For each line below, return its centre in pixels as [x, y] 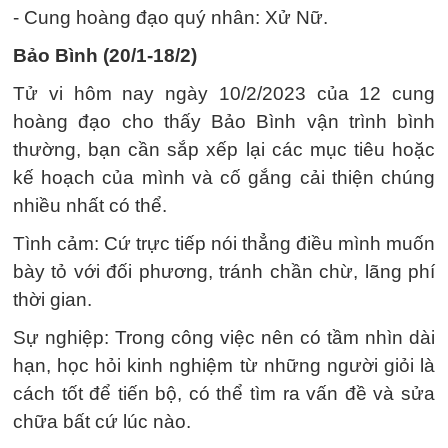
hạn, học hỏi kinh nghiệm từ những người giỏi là [224, 366]
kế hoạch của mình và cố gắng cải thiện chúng [224, 178]
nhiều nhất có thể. [90, 206]
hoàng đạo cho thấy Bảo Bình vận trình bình [224, 122]
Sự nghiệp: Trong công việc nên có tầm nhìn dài [224, 338]
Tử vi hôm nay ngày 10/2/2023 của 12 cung [224, 94]
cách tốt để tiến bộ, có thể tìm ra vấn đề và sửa [224, 394]
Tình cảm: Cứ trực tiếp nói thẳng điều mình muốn [224, 244]
